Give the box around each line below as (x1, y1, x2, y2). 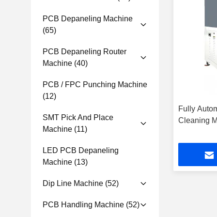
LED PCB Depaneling (43, 146, 119, 155)
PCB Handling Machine (43, 201, 124, 209)
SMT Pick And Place (43, 113, 113, 122)
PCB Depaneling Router (43, 47, 126, 56)
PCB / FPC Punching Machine (43, 80, 147, 89)
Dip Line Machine (43, 179, 103, 187)
